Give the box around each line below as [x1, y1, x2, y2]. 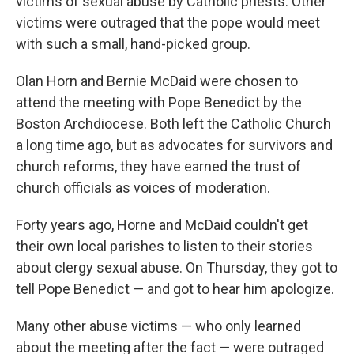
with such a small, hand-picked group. [16, 36, 250, 52]
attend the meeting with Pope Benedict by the [16, 94, 302, 111]
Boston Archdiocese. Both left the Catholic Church [16, 115, 331, 132]
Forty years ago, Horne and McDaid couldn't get [16, 217, 308, 233]
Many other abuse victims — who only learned [16, 318, 301, 334]
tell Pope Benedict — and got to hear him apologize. [16, 281, 334, 297]
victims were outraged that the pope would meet [16, 14, 320, 31]
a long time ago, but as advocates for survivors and [16, 137, 333, 153]
